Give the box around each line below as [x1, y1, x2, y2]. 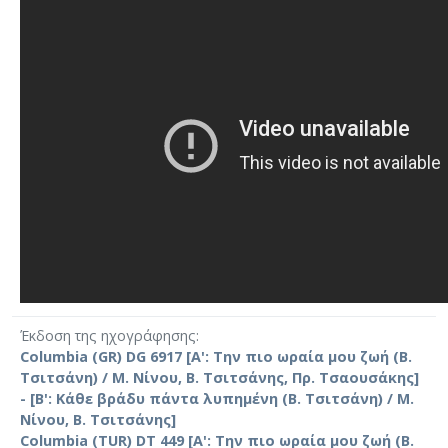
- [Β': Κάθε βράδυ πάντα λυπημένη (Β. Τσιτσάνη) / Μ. [20, 388, 414, 408]
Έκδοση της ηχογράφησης [20, 325, 196, 345]
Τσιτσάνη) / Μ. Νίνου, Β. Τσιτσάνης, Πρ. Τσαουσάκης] [20, 367, 419, 387]
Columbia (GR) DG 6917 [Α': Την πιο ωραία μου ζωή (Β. [20, 346, 412, 366]
